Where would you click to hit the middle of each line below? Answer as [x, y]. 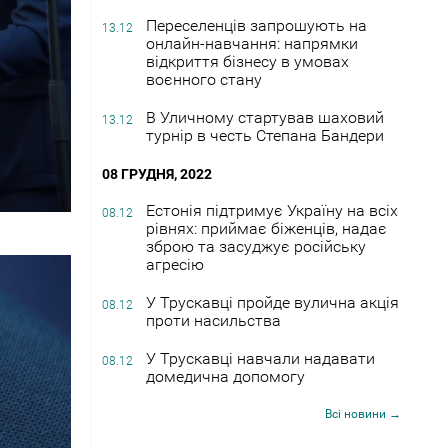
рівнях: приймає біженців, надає [266, 228]
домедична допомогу [225, 376]
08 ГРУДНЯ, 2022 [157, 173]
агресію [175, 264]
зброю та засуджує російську [256, 246]
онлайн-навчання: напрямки [252, 43]
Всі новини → [363, 413]
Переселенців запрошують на [256, 25]
